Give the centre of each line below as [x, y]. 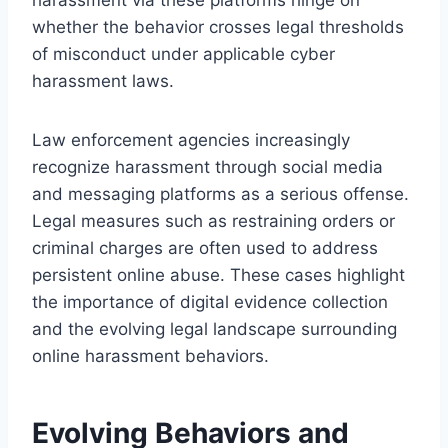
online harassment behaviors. [150, 355]
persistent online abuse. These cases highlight [218, 274]
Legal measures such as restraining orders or [213, 220]
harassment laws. [103, 80]
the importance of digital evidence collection [210, 301]
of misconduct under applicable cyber [183, 53]
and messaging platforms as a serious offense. [220, 193]
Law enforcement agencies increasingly [191, 139]
